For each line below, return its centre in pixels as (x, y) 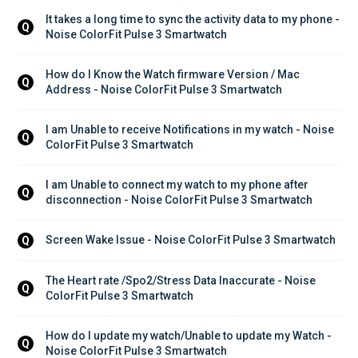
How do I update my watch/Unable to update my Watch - (190, 335)
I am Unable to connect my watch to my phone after (178, 184)
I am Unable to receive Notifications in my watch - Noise (191, 129)
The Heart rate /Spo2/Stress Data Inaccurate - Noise (182, 280)
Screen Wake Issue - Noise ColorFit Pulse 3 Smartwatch (191, 240)
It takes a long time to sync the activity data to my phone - (194, 19)
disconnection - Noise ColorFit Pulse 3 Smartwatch (179, 199)
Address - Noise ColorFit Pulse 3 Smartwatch (164, 89)
